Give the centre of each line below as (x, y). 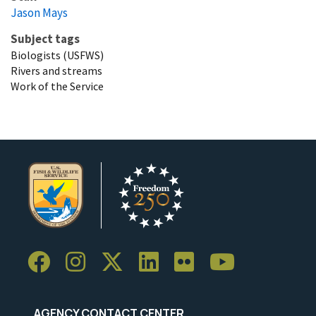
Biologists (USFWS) (57, 55)
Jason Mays (39, 12)
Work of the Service (57, 86)
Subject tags (45, 38)
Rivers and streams (56, 70)
